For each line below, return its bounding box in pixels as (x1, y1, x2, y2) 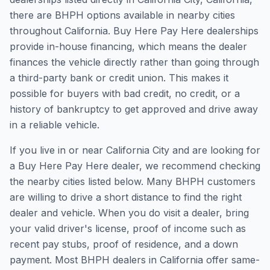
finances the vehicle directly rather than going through (10, 56, 259, 68)
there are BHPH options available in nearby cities (10, 9, 235, 21)
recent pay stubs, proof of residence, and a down (10, 238, 238, 250)
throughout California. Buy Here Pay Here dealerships (10, 25, 259, 37)
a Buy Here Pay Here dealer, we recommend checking (10, 160, 260, 172)
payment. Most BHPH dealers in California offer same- (10, 254, 260, 266)
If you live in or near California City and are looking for (10, 144, 260, 156)
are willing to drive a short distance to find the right (10, 191, 242, 203)
